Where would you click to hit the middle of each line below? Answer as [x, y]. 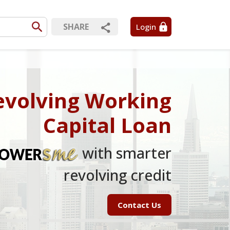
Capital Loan [107, 125]
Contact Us [139, 205]
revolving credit [118, 175]
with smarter [125, 153]
